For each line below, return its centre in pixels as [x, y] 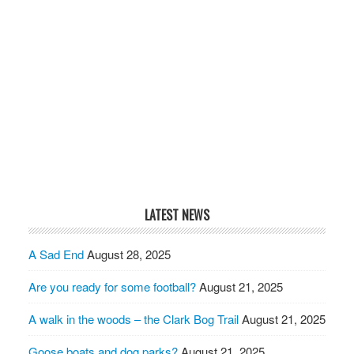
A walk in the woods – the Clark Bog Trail [133, 319]
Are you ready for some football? [112, 287]
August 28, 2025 [128, 254]
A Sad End [56, 254]
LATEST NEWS [177, 215]
